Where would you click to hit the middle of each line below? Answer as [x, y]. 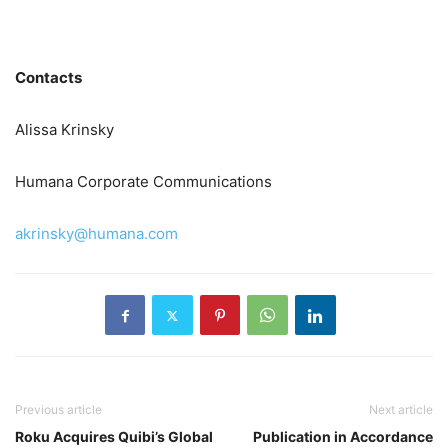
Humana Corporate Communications [143, 182]
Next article [401, 410]
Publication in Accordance [343, 437]
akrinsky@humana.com [96, 234]
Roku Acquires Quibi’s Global [114, 437]
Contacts [48, 78]
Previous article [58, 410]
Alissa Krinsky [64, 130]
